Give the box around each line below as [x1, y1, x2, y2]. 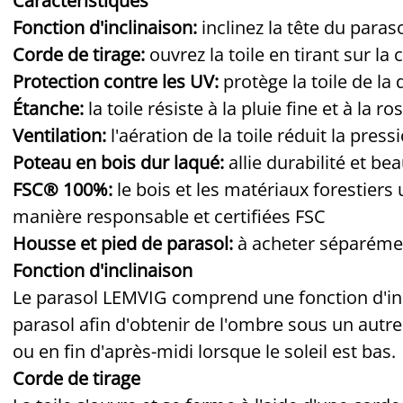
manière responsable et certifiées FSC [13, 203, 326, 228]
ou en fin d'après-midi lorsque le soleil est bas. [13, 338, 396, 363]
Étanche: [13, 95, 84, 121]
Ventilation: [13, 122, 106, 148]
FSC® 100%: [13, 176, 117, 201]
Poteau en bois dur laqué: [13, 149, 228, 175]
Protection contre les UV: [13, 68, 219, 94]
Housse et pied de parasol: [13, 230, 233, 255]
